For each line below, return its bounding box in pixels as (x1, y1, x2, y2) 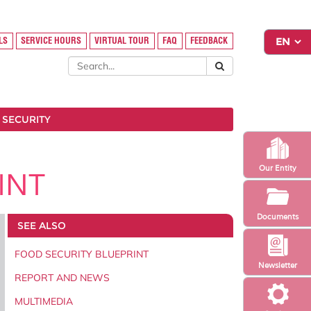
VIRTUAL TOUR (94, 35, 150, 47)
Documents (256, 211, 299, 221)
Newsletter (258, 260, 297, 270)
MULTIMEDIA (15, 294, 73, 308)
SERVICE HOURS (21, 35, 82, 47)
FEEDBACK (190, 35, 228, 47)
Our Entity (258, 162, 296, 173)
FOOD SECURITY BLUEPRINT (15, 247, 149, 260)
